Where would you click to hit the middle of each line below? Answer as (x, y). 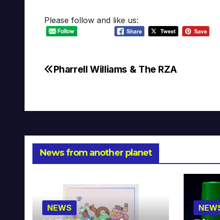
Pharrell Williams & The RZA (115, 69)
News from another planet (96, 152)
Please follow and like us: (91, 20)
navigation (83, 93)
